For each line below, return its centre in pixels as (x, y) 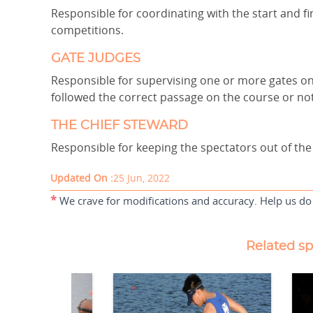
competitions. (87, 30)
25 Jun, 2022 (141, 178)
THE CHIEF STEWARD (119, 126)
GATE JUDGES (96, 59)
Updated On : (82, 178)
